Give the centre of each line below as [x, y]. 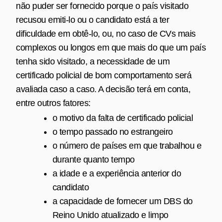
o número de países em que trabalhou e [127, 145]
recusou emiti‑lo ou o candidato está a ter [92, 20]
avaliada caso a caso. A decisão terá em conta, [103, 89]
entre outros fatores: [53, 103]
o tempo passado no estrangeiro [112, 132]
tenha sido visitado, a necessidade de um [93, 61]
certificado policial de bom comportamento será [104, 75]
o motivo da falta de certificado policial [123, 118]
